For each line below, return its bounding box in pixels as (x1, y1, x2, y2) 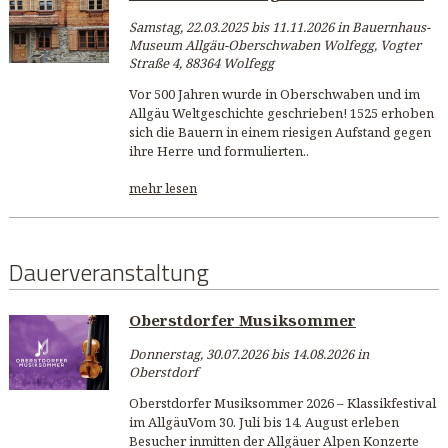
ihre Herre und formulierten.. (128, 141, 309, 160)
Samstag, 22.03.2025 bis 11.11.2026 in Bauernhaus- (128, 17, 430, 36)
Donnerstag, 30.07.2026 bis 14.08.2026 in (128, 345, 369, 364)
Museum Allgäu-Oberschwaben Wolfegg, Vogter (128, 35, 421, 54)
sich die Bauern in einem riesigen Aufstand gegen (128, 122, 431, 141)
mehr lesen (128, 179, 197, 198)
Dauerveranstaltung (8, 254, 209, 291)
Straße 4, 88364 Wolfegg (128, 53, 274, 72)
